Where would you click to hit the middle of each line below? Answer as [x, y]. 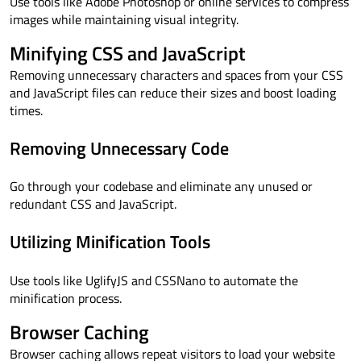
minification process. [66, 298]
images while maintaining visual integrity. [124, 19]
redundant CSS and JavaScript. [93, 204]
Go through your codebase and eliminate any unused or [161, 187]
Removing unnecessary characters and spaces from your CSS [176, 75]
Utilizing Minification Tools [110, 242]
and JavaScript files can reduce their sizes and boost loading [173, 92]
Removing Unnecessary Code [119, 148]
